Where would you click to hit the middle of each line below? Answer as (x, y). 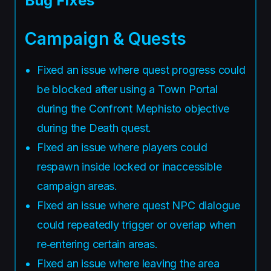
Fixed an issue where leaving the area (128, 263)
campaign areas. (77, 186)
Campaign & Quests (106, 38)
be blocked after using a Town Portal (127, 89)
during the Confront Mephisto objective (133, 108)
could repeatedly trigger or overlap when (136, 224)
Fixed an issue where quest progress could (141, 70)
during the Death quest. (94, 128)
